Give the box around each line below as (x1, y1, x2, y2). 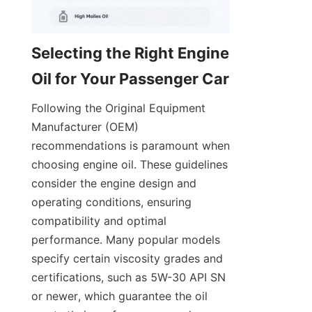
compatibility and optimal (31, 213, 166, 228)
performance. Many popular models (31, 232, 220, 247)
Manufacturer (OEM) (31, 119, 139, 134)
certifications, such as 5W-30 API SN (31, 270, 226, 284)
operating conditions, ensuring (31, 194, 192, 209)
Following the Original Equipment (31, 100, 205, 115)
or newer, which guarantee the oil (31, 288, 208, 303)
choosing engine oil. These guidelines (31, 157, 228, 171)
